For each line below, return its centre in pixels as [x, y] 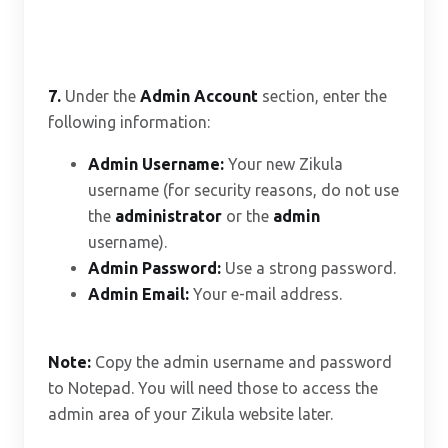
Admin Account [199, 96]
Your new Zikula [283, 164]
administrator [168, 216]
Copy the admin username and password [241, 362]
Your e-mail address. [265, 294]
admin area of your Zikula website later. [190, 414]
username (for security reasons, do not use [243, 190]
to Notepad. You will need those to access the [213, 388]
